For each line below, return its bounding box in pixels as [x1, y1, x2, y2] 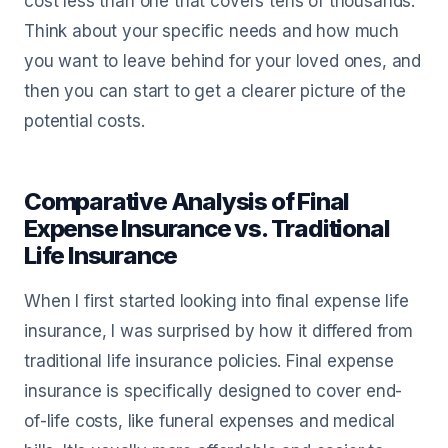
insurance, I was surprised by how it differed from [24, 321, 413, 341]
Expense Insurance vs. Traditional [24, 214, 390, 243]
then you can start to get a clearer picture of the [24, 81, 406, 101]
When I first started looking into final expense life [24, 291, 409, 311]
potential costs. [24, 111, 145, 131]
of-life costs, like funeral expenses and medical [24, 411, 396, 431]
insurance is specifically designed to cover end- [24, 381, 403, 401]
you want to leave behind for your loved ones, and [24, 51, 422, 71]
